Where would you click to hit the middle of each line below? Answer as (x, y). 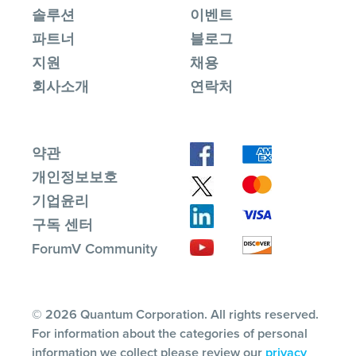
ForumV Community (95, 248)
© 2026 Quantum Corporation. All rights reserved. (175, 314)
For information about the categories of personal (170, 333)
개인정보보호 (75, 177)
